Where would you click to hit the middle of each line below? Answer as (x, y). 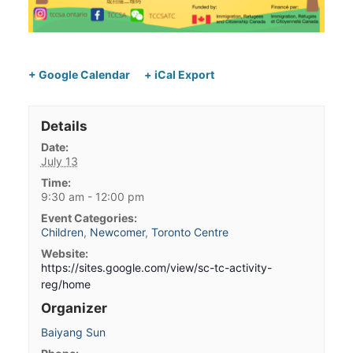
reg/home (65, 284)
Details (64, 126)
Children (62, 232)
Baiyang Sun (73, 332)
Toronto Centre (190, 232)
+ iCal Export (179, 74)
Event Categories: (89, 217)
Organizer (74, 308)
